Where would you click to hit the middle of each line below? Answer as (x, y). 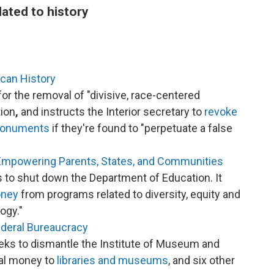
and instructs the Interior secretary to (111, 112)
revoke (221, 112)
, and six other (202, 260)
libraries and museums (111, 260)
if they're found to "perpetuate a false (141, 128)
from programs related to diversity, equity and (129, 194)
